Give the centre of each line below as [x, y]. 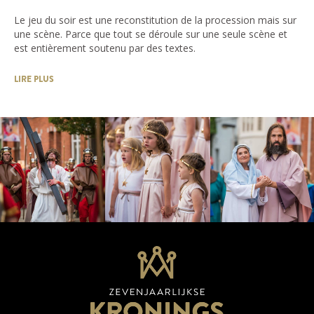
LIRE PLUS [34, 79]
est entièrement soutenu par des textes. [105, 48]
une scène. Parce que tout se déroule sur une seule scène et [151, 34]
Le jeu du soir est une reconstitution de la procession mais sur [155, 20]
